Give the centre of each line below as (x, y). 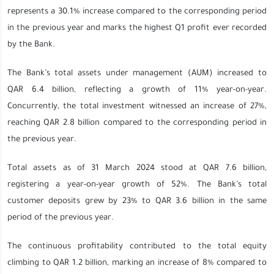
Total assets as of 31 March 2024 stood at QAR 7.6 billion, (137, 168)
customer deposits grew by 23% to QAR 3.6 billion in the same (137, 202)
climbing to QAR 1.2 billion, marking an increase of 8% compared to (137, 263)
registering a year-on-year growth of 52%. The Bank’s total (137, 185)
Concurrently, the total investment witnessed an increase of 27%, (137, 107)
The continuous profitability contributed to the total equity (137, 247)
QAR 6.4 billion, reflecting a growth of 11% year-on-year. (137, 90)
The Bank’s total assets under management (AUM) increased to (137, 74)
